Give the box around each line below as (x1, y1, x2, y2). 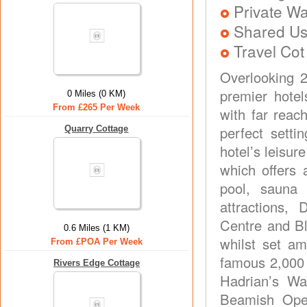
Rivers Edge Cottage (53, 258, 140, 268)
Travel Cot (234, 40, 304, 62)
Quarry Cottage (64, 123, 129, 134)
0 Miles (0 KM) (67, 88, 126, 99)
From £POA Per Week (51, 236, 143, 247)
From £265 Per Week (53, 102, 140, 112)
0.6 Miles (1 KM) (64, 223, 130, 233)
